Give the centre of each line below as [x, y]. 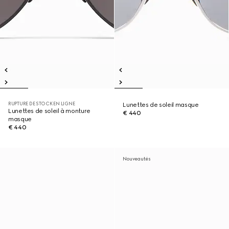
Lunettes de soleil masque [161, 105]
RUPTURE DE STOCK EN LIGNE [42, 104]
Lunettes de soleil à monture [49, 111]
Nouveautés [137, 159]
